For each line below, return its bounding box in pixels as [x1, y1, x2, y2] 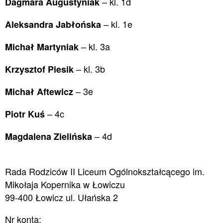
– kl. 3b [73, 62, 105, 75]
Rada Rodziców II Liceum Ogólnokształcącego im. [4, 165, 205, 178]
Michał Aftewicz [4, 85, 73, 98]
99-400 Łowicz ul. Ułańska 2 [4, 191, 118, 204]
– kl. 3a [78, 40, 110, 53]
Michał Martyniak [4, 40, 79, 53]
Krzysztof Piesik [4, 63, 74, 76]
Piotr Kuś [4, 108, 47, 120]
